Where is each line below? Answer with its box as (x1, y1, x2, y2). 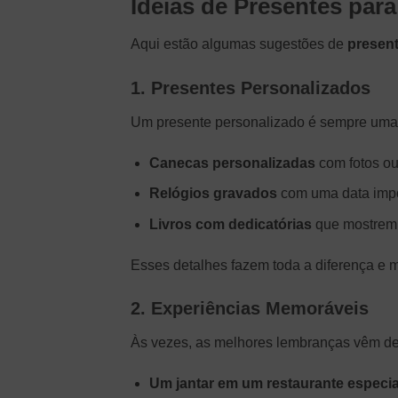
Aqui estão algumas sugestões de (131, 36, 347, 52)
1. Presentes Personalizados (131, 77, 370, 98)
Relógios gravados (148, 186, 277, 202)
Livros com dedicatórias (148, 216, 312, 232)
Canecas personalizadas (148, 155, 315, 171)
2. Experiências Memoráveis (131, 298, 369, 319)
